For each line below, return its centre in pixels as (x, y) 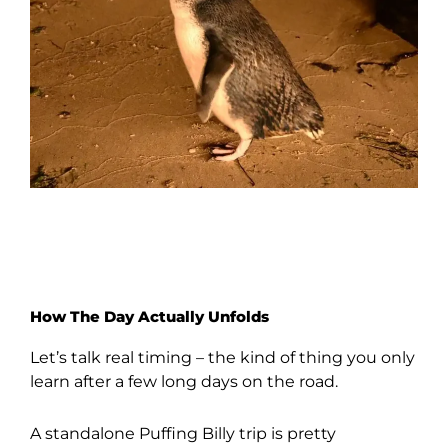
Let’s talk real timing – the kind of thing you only (222, 358)
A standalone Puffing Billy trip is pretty (183, 434)
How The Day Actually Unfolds (149, 317)
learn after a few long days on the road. (184, 382)
